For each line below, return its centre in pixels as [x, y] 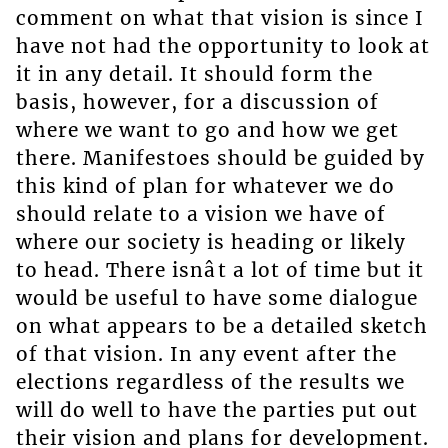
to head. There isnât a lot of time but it [219, 270]
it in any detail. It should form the [194, 74]
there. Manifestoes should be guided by [220, 158]
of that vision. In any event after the [206, 354]
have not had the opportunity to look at [222, 46]
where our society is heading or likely [210, 242]
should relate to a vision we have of [200, 214]
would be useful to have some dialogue [216, 298]
